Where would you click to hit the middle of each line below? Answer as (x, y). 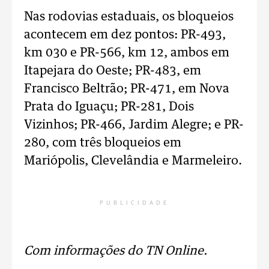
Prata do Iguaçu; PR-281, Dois (109, 107)
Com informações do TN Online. (116, 251)
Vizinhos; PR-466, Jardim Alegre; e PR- (134, 125)
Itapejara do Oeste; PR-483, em (113, 71)
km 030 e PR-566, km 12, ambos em (127, 53)
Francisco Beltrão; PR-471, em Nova (127, 89)
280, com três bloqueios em (103, 143)
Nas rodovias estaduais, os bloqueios (129, 17)
